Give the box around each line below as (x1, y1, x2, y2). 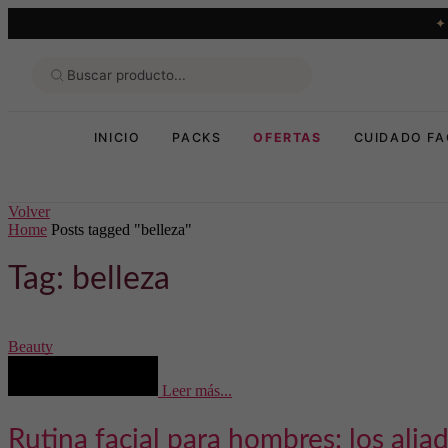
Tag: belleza (8, 263, 170, 296)
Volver (8, 203, 50, 220)
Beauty (8, 337, 53, 355)
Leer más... (162, 381, 232, 399)
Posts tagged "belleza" (51, 221, 192, 238)
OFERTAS (253, 130, 322, 145)
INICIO (93, 130, 141, 145)
